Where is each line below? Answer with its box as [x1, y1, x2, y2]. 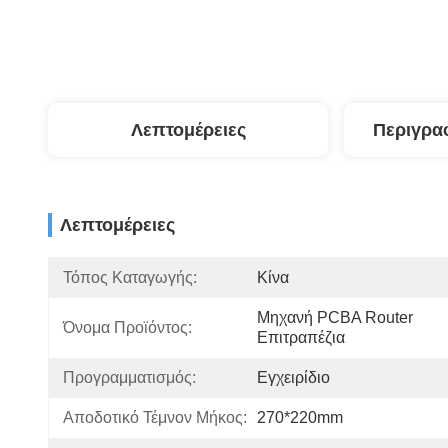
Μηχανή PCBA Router [257, 309, 413, 326]
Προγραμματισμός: [63, 369, 196, 386]
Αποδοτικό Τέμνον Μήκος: [63, 409, 247, 426]
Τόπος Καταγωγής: [63, 269, 197, 286]
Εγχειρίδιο [257, 369, 330, 386]
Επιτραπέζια [257, 329, 345, 346]
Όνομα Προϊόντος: [63, 319, 192, 336]
